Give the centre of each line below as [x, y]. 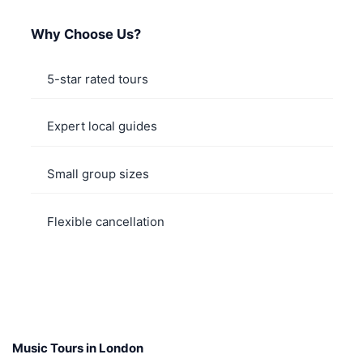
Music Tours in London [78, 348]
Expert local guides [102, 126]
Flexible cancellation [105, 221]
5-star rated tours [97, 79]
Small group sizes [98, 174]
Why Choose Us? [85, 34]
